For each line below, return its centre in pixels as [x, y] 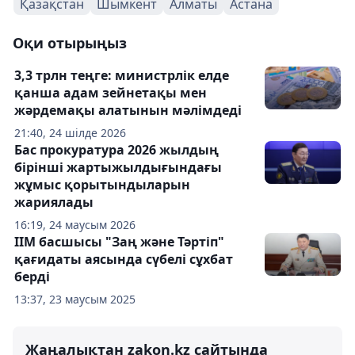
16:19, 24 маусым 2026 [75, 225]
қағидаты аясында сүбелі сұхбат [124, 259]
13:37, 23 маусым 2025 [75, 299]
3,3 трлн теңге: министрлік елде [122, 75]
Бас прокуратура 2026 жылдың [116, 150]
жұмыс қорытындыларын [102, 185]
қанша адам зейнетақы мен [111, 93]
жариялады [54, 202]
